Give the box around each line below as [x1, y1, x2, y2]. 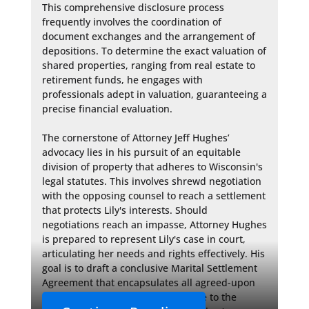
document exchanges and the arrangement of [41, 30, 255, 43]
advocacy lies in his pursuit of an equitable [41, 146, 241, 159]
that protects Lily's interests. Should [41, 203, 208, 217]
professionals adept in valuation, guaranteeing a [41, 88, 267, 101]
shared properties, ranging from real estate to [41, 59, 255, 72]
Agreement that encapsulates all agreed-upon [41, 276, 255, 290]
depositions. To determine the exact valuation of [41, 44, 266, 58]
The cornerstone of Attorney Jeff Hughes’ [41, 131, 230, 145]
